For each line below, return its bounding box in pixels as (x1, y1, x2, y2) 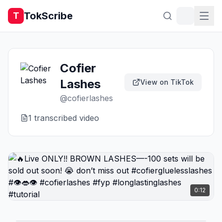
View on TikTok (140, 78, 194, 86)
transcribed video (32, 113, 99, 123)
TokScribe (24, 10, 73, 22)
